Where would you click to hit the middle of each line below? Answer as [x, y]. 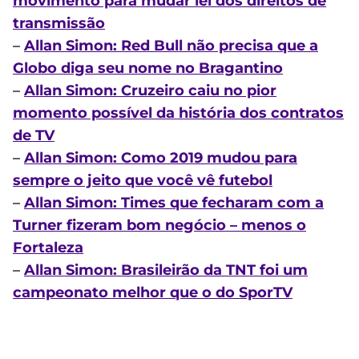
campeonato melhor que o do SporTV [153, 293]
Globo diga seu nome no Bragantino [148, 69]
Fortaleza [48, 248]
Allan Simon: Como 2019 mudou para [161, 158]
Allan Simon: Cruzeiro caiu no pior [150, 91]
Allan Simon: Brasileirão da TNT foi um [166, 270]
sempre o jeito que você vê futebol [143, 181]
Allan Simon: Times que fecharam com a [174, 203]
